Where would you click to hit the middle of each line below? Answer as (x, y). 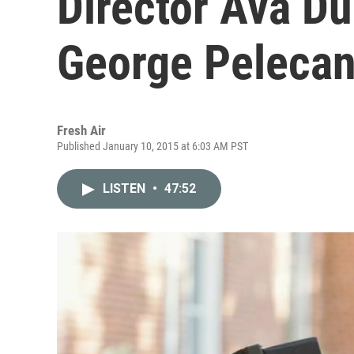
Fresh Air (81, 130)
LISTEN (126, 188)
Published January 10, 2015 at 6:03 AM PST (153, 146)
